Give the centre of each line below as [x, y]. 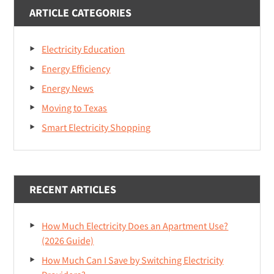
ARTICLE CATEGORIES [81, 13]
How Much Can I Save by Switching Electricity [133, 260]
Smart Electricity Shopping [96, 128]
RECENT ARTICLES [73, 190]
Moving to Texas [75, 108]
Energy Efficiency [76, 69]
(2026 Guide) [68, 241]
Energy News [68, 88]
